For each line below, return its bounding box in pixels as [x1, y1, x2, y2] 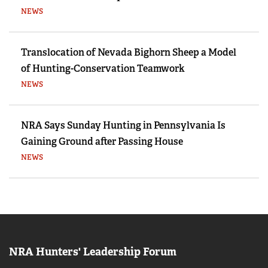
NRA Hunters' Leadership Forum [9, 245, 176, 260]
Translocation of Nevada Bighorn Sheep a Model [21, 46, 236, 59]
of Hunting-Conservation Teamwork [21, 62, 185, 75]
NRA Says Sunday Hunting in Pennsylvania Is [21, 119, 226, 132]
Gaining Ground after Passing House [21, 135, 183, 148]
